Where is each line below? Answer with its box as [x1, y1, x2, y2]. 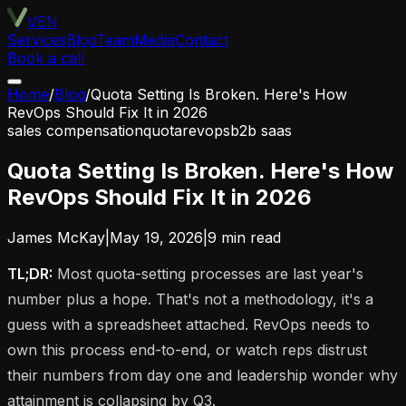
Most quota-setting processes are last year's [53, 264, 363, 283]
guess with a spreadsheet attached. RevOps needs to [7, 314, 370, 333]
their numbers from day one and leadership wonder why [7, 365, 398, 384]
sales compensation [7, 121, 143, 140]
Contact [175, 31, 228, 49]
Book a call [7, 49, 84, 67]
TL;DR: [7, 264, 53, 283]
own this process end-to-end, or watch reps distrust [7, 340, 367, 359]
